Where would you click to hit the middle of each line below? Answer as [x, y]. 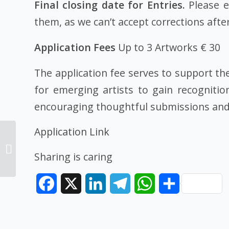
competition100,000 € [50, 148]
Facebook [75, 184]
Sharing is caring [73, 157]
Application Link [72, 132]
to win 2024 [35, 159]
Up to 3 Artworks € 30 [169, 48]
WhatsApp [175, 184]
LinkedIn [122, 184]
